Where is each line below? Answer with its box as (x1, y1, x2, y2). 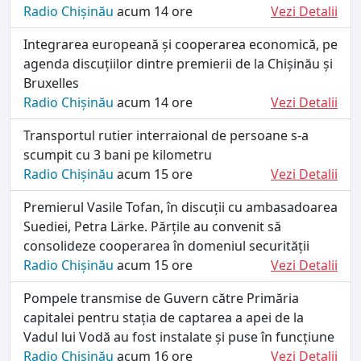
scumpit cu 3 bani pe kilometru (23, 146, 212, 164)
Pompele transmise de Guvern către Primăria (23, 289, 299, 307)
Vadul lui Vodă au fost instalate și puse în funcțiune (23, 328, 334, 346)
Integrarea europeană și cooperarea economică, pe (23, 35, 338, 53)
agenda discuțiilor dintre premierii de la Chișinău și (23, 55, 333, 73)
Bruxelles (23, 74, 79, 92)
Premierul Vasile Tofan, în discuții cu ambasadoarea (23, 198, 338, 216)
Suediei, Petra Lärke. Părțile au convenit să (23, 218, 281, 235)
